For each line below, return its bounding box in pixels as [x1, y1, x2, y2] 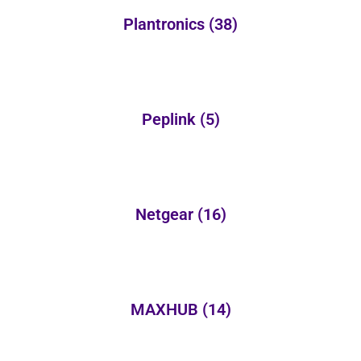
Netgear [135, 204, 197, 224]
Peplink [141, 109, 200, 129]
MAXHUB [130, 299, 202, 319]
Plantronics [123, 14, 209, 34]
